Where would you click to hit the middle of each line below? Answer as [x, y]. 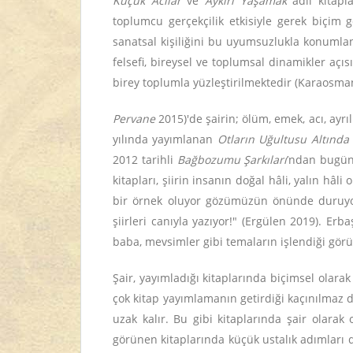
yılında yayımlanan [165, 139]
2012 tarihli [145, 160]
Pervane [134, 119]
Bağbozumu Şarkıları [232, 160]
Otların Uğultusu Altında [283, 139]
